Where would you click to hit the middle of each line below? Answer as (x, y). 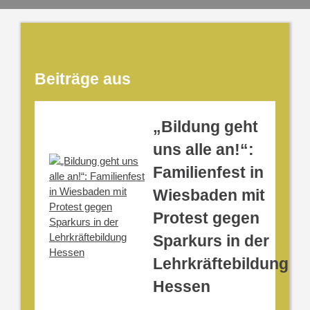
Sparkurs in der (211, 241)
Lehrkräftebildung (221, 264)
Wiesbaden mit (209, 195)
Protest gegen (206, 218)
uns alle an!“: (203, 150)
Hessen (182, 287)
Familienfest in (208, 173)
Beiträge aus (83, 79)
